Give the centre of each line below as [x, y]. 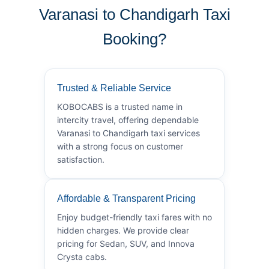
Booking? [134, 39]
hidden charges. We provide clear [123, 230]
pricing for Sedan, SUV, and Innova [126, 243]
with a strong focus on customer [120, 146]
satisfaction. [81, 159]
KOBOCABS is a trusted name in [120, 106]
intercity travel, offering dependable [128, 119]
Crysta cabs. [82, 256]
